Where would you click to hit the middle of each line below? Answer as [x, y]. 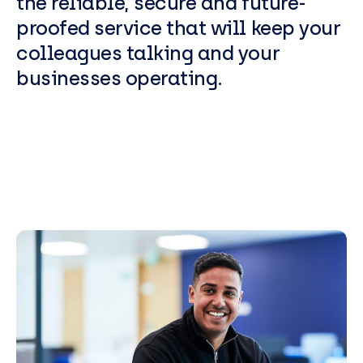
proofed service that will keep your [179, 28]
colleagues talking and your [148, 53]
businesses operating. [120, 78]
